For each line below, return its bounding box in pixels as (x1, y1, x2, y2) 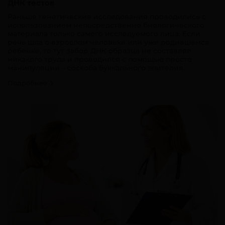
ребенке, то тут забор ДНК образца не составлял (8, 46, 191, 55)
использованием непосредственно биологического (8, 20, 204, 30)
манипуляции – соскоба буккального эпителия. (8, 63, 185, 72)
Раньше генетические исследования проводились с (8, 12, 206, 21)
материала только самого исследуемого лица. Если (8, 29, 200, 38)
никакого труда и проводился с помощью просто (8, 54, 192, 64)
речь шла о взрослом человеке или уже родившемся (8, 37, 209, 47)
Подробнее (8, 78, 49, 87)
